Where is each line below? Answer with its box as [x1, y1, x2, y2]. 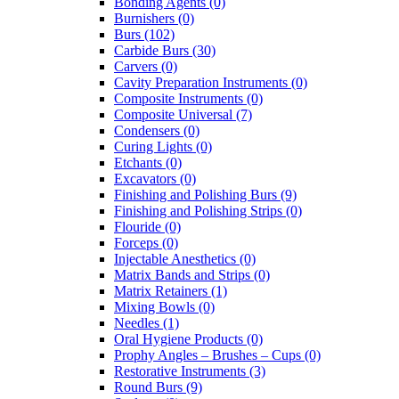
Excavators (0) [114, 171, 196, 187]
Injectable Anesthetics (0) [114, 251, 256, 267]
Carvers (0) [114, 59, 177, 75]
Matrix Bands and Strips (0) [114, 267, 270, 283]
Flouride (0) [114, 219, 181, 235]
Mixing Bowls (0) [114, 299, 215, 315]
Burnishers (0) [114, 11, 194, 27]
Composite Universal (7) [114, 107, 252, 123]
